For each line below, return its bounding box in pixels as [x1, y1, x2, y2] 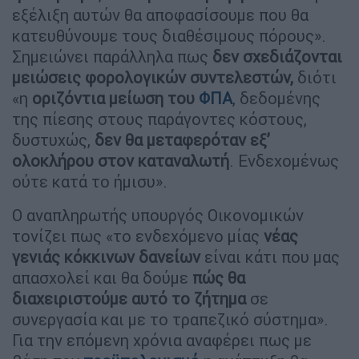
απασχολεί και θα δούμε [12, 267, 188, 288]
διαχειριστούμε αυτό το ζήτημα [12, 288, 246, 309]
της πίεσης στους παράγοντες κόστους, [12, 108, 307, 129]
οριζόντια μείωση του [32, 87, 199, 108]
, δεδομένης [232, 87, 321, 108]
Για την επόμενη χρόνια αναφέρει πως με [12, 329, 312, 350]
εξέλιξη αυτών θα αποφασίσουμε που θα [12, 4, 309, 25]
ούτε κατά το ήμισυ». [12, 171, 167, 192]
